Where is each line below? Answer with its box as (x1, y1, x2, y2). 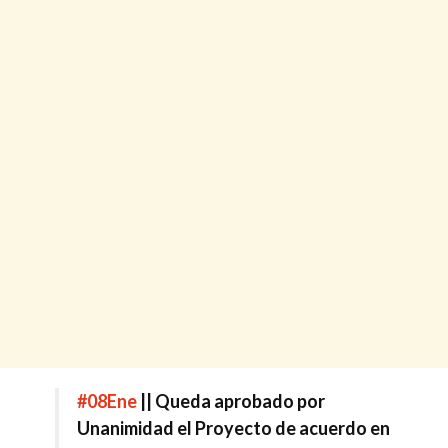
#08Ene (77, 390, 137, 413)
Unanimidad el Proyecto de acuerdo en (77, 417, 390, 440)
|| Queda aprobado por (137, 390, 325, 413)
